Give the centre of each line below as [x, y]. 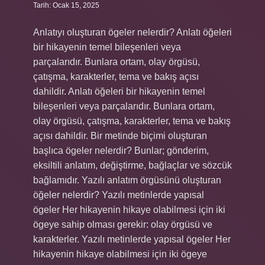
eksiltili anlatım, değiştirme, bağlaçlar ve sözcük [132, 165]
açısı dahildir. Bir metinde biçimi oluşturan [120, 136]
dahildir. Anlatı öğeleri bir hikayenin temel [119, 91]
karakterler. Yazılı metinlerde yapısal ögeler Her [132, 239]
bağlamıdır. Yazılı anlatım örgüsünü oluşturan [127, 180]
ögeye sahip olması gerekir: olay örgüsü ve [123, 224]
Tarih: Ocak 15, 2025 [66, 5]
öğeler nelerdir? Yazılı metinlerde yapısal [119, 195]
